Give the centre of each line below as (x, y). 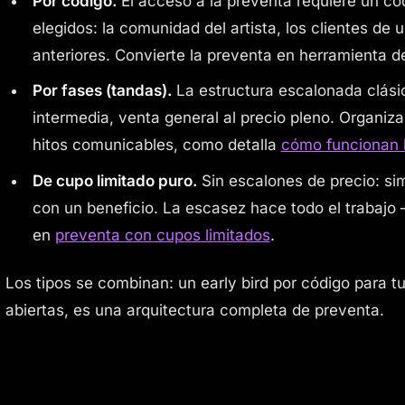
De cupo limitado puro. (114, 180)
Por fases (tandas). (102, 91)
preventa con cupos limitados (162, 235)
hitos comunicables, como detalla (156, 145)
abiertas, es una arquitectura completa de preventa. (195, 310)
